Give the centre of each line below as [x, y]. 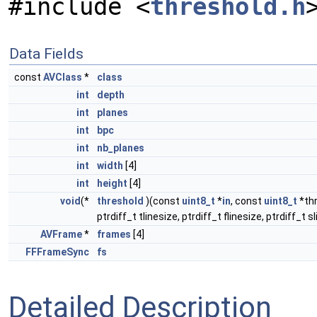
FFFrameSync [57, 252]
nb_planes [121, 148]
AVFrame [61, 234]
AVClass [63, 77]
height [112, 183]
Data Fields [46, 54]
